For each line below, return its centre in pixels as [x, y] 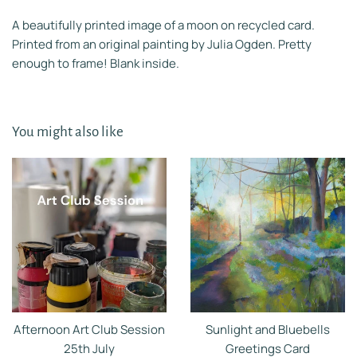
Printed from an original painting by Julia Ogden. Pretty [162, 44]
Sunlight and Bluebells [268, 329]
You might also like [68, 131]
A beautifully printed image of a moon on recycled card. [163, 25]
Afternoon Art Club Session [89, 329]
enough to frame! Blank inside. [96, 63]
